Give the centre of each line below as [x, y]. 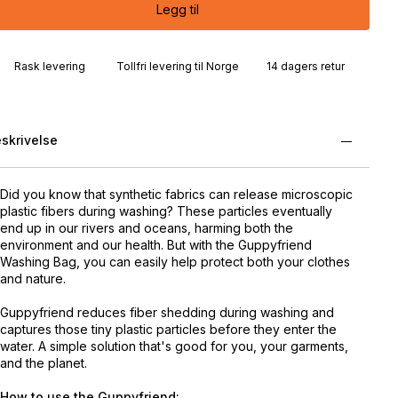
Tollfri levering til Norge [178, 66]
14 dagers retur [306, 66]
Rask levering [50, 66]
